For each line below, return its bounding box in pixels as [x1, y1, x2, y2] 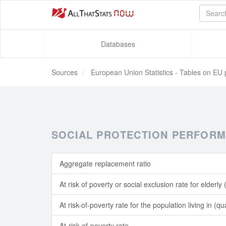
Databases [100, 39, 135, 49]
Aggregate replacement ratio [60, 158, 151, 168]
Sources [51, 67, 78, 77]
